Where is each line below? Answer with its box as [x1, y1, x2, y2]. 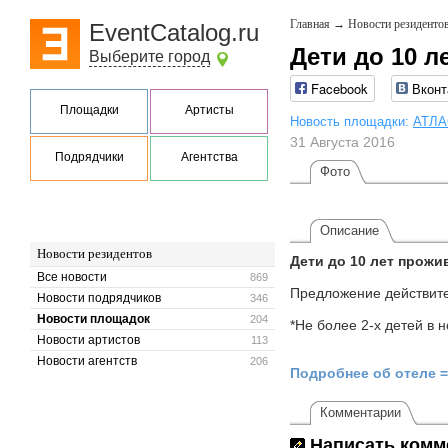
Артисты [184, 103, 234, 117]
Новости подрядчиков [37, 291, 161, 305]
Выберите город [89, 48, 210, 65]
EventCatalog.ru [89, 19, 259, 46]
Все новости [37, 270, 107, 284]
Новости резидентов [37, 246, 152, 261]
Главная [290, 17, 330, 31]
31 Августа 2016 [290, 134, 395, 151]
